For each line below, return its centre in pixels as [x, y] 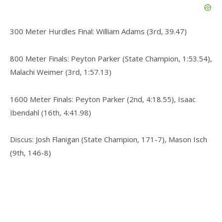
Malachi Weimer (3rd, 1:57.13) [61, 72]
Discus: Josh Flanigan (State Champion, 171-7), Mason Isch [109, 139]
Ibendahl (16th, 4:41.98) [51, 112]
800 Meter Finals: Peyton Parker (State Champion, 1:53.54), [111, 58]
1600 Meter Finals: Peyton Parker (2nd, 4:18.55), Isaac [103, 99]
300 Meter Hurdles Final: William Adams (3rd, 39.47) [98, 31]
